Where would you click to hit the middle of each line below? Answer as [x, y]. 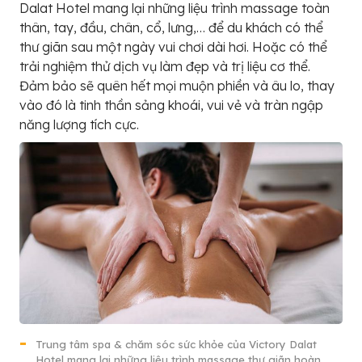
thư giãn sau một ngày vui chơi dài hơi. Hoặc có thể [173, 46]
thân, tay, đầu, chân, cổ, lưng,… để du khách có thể [171, 27]
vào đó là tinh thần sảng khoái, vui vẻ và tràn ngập [171, 105]
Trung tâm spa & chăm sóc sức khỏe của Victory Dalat [176, 344]
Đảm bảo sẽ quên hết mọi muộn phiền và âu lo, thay [177, 85]
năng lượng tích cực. [79, 124]
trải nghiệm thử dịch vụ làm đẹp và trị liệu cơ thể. [165, 66]
